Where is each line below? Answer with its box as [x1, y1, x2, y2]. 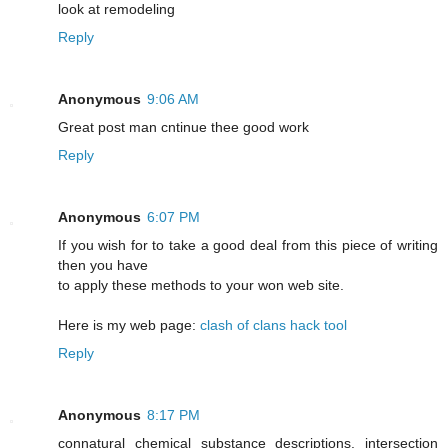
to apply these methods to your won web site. [58, 276, 344, 293]
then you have [58, 256, 148, 273]
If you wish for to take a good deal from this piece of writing [58, 236, 438, 253]
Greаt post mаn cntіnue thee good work [58, 118, 309, 135]
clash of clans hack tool [200, 316, 347, 333]
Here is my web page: [58, 316, 200, 333]
